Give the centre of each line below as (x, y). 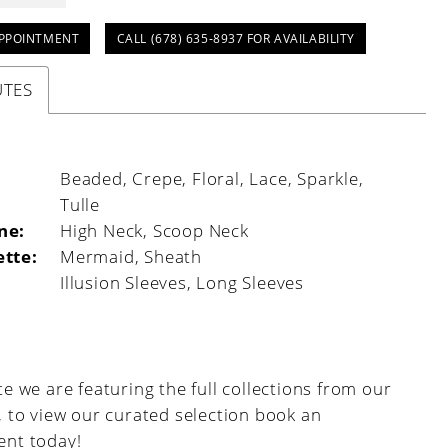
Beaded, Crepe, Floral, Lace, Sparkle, (212, 178)
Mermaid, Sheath (131, 256)
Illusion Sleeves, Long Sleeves (182, 282)
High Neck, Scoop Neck (154, 230)
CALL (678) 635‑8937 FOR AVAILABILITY (235, 38)
